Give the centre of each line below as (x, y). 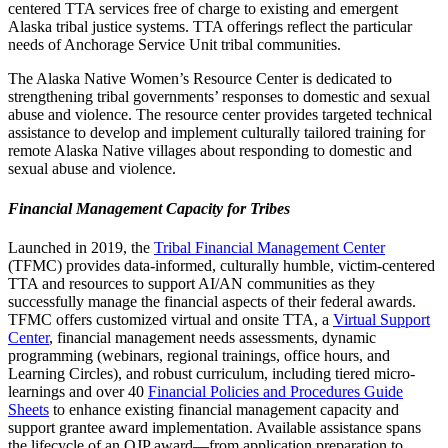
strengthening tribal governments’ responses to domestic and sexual (219, 97)
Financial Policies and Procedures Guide (275, 391)
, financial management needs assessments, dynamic (212, 337)
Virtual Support (381, 319)
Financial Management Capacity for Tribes (149, 208)
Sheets (28, 409)
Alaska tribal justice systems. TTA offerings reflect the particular (210, 27)
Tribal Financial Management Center (269, 247)
